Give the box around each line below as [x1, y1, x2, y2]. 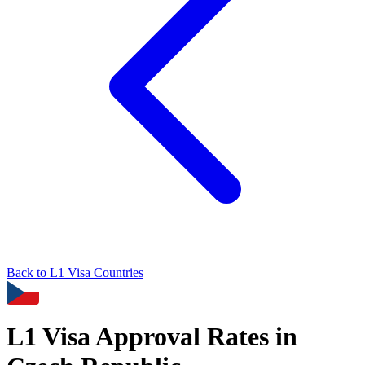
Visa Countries [64, 266, 143, 279]
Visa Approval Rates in [37, 322, 297, 352]
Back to [7, 266, 50, 279]
